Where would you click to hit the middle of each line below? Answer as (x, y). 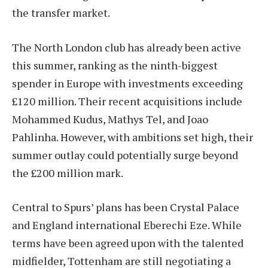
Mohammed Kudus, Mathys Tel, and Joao (110, 119)
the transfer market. (61, 12)
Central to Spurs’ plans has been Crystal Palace (126, 207)
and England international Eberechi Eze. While (127, 225)
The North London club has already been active (127, 47)
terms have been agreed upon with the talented (128, 243)
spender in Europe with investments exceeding (127, 83)
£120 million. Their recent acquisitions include (127, 101)
